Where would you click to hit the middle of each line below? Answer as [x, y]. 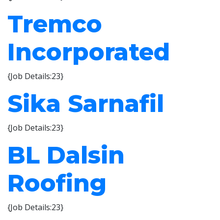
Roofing [57, 183]
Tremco [55, 24]
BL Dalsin [66, 155]
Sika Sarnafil [86, 104]
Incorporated [89, 52]
